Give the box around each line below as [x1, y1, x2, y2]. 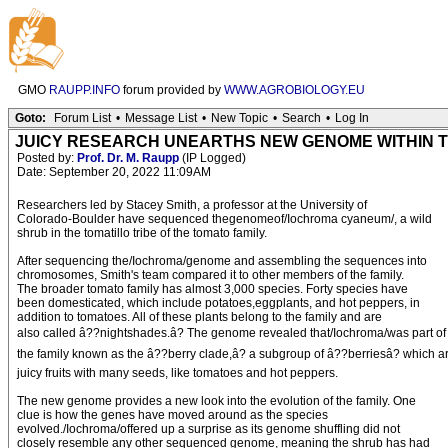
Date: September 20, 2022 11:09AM [17, 165, 211, 179]
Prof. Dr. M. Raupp [77, 151, 179, 165]
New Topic [211, 111, 268, 125]
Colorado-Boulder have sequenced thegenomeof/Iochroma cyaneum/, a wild [17, 212, 432, 226]
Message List [125, 111, 197, 125]
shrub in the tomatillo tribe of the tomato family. [17, 226, 267, 240]
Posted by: [17, 151, 77, 165]
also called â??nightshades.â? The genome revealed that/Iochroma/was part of [17, 326, 446, 340]
